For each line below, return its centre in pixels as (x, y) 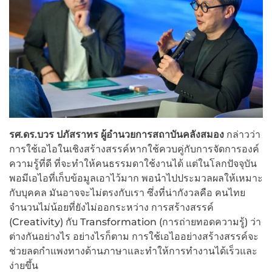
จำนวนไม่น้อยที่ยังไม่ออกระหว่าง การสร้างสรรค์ (111, 208)
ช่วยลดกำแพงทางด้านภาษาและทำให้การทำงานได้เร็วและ (133, 251)
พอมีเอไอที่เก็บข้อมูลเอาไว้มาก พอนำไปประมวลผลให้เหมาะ (136, 178)
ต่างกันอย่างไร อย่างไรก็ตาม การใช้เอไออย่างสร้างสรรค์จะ (134, 237)
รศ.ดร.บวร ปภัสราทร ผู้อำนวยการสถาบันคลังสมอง (118, 135)
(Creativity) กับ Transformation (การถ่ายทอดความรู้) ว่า (135, 222)
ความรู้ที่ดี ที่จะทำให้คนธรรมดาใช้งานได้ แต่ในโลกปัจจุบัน (133, 164)
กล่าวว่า (243, 135)
